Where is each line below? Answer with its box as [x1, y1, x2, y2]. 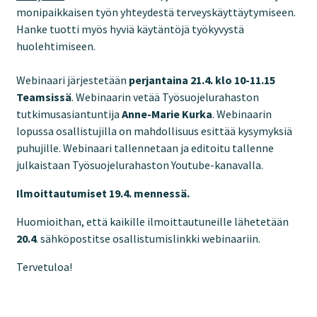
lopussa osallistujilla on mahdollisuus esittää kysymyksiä [16, 124, 292, 138]
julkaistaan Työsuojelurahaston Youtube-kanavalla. [16, 158, 263, 172]
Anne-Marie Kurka [122, 107, 212, 121]
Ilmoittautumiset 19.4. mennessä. [16, 186, 190, 200]
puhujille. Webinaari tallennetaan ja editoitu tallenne [16, 141, 274, 155]
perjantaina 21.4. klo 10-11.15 [129, 73, 275, 87]
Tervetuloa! [16, 260, 72, 274]
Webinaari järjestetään [16, 73, 129, 87]
